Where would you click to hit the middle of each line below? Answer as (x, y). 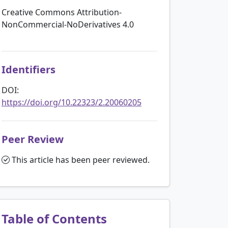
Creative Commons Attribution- (62, 12)
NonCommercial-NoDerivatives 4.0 (68, 24)
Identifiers (28, 69)
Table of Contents (54, 218)
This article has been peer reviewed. (80, 160)
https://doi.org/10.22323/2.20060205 (72, 102)
